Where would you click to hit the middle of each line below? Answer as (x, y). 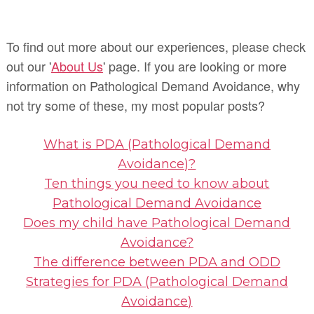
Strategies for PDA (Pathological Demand (157, 281)
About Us (77, 66)
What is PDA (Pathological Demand (157, 144)
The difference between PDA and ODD (157, 262)
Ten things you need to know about (157, 183)
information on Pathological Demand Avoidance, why (153, 85)
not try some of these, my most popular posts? (135, 105)
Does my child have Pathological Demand (157, 223)
